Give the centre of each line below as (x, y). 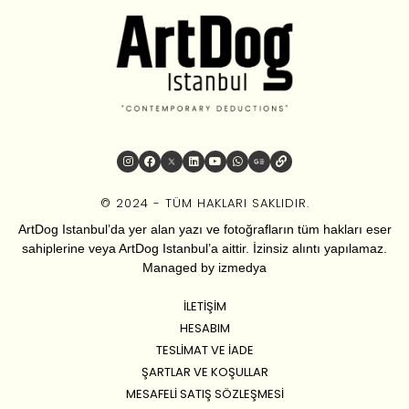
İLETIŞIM (204, 307)
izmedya (242, 268)
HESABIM (204, 329)
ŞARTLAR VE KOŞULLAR (204, 372)
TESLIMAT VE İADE (204, 351)
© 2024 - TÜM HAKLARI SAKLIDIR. (204, 204)
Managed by (180, 268)
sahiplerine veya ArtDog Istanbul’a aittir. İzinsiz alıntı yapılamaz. (204, 249)
